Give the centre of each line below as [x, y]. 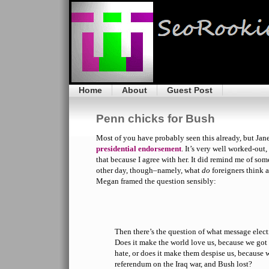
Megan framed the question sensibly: [156, 181]
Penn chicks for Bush [156, 119]
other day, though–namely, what [149, 170]
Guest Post [190, 90]
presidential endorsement [139, 149]
